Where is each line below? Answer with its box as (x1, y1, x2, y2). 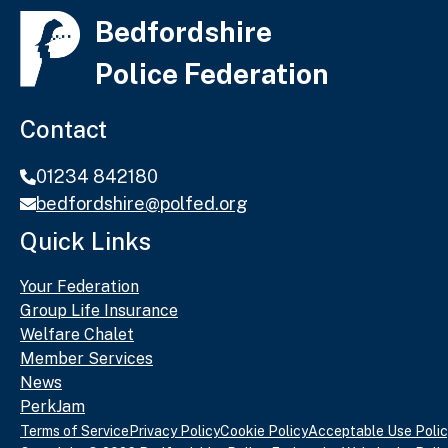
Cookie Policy (220, 423, 308, 440)
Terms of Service (20, 423, 129, 440)
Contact (20, 115, 107, 144)
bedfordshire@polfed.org (36, 193, 248, 215)
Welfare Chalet (20, 325, 134, 345)
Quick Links (20, 227, 151, 256)
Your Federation (20, 277, 139, 297)
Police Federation (95, 57, 329, 91)
